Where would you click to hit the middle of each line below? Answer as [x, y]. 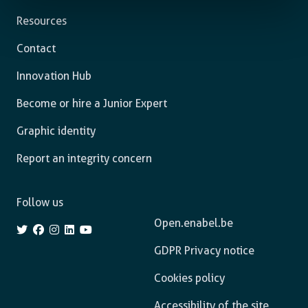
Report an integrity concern [84, 158]
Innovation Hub [54, 76]
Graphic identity [56, 131]
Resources [42, 21]
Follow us [40, 202]
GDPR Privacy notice [204, 251]
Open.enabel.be [193, 223]
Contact [36, 48]
